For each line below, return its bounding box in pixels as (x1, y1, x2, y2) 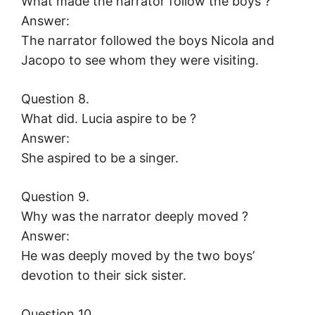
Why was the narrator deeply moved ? (21, 209, 248, 224)
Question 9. (21, 189, 89, 205)
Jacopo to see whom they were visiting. (21, 53, 259, 68)
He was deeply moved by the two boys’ (21, 248, 255, 264)
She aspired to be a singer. (21, 150, 179, 166)
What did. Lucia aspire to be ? (21, 111, 196, 127)
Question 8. (21, 91, 89, 107)
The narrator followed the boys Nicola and (21, 33, 274, 49)
